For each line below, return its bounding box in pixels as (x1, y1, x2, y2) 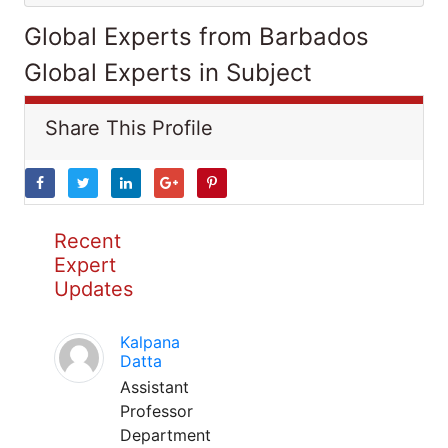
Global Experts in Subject (24, 58, 312, 87)
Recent (54, 229, 121, 253)
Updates (54, 277, 133, 301)
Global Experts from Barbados (24, 22, 369, 51)
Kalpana (120, 332, 180, 352)
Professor (120, 401, 193, 421)
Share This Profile (45, 116, 213, 140)
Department (120, 425, 211, 445)
